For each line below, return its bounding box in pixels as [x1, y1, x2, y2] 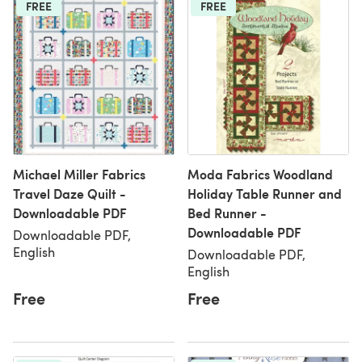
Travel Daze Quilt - [13, 184, 126, 203]
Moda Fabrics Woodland [187, 165, 333, 183]
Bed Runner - [187, 204, 267, 222]
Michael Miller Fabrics [13, 165, 145, 183]
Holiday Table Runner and [187, 184, 342, 203]
